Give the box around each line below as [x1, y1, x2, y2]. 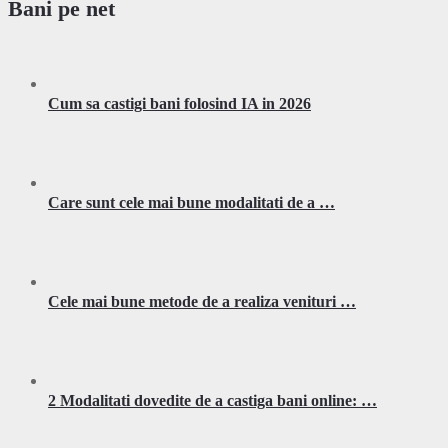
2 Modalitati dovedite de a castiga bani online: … [48, 392, 377, 410]
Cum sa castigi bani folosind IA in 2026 [48, 95, 311, 113]
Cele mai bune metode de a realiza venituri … [48, 293, 356, 311]
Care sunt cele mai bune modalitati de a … [48, 194, 335, 212]
